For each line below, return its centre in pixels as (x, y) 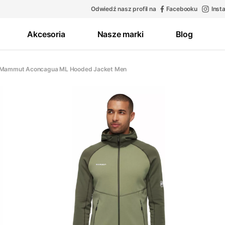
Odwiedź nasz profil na (123, 9)
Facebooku (182, 9)
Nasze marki (120, 34)
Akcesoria (46, 34)
